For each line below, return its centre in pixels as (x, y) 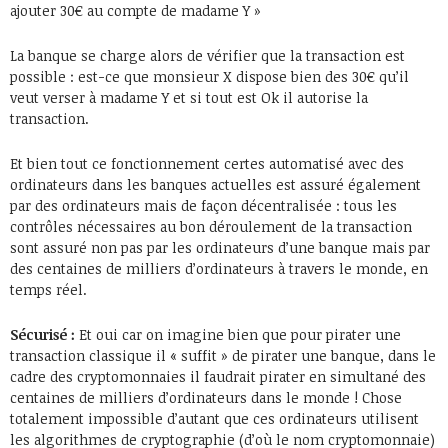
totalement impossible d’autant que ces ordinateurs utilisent (214, 418)
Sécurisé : (42, 334)
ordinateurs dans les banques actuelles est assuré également (215, 184)
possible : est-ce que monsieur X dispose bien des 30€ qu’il (209, 76)
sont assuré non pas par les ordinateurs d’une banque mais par (220, 247)
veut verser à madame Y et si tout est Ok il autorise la (189, 97)
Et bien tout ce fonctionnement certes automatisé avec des (207, 163)
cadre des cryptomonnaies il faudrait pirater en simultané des (218, 376)
